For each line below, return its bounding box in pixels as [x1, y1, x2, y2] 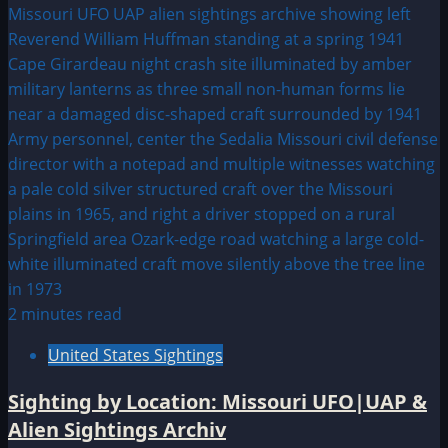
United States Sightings [48, 344, 223, 367]
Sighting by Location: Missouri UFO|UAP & [8, 388, 427, 416]
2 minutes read [8, 303, 122, 326]
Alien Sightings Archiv [8, 416, 226, 444]
